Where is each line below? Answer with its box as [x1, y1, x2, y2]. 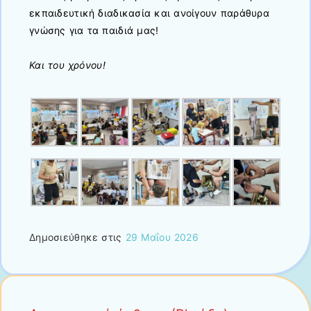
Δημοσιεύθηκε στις [29, 231, 126, 244]
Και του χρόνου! [29, 58, 106, 71]
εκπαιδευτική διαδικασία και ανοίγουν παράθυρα [29, 6, 269, 19]
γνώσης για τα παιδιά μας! [29, 24, 159, 36]
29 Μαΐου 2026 [125, 231, 199, 244]
